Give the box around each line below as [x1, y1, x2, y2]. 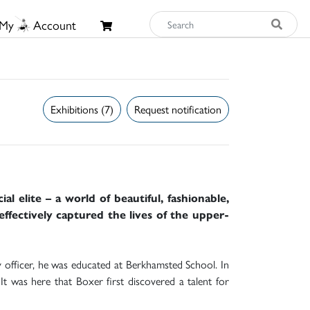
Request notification [134, 100, 221, 117]
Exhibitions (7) [51, 100, 113, 117]
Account [33, 16, 76, 33]
